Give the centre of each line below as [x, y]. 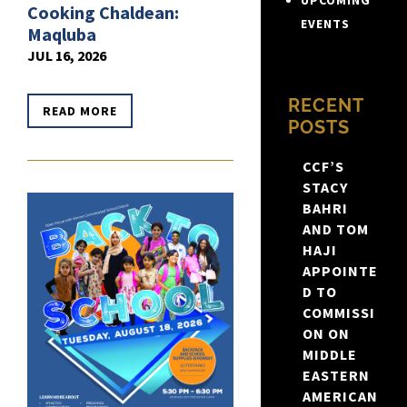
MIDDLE [329, 355]
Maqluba [62, 35]
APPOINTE [340, 271]
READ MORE [80, 111]
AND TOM [335, 229]
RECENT [325, 106]
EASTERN [336, 376]
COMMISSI [338, 313]
